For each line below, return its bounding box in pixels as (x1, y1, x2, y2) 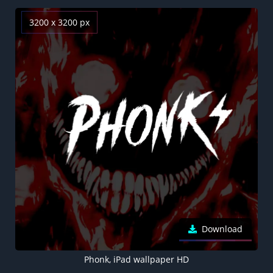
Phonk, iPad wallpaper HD (83, 253, 189, 266)
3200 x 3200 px (29, 16, 90, 29)
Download (202, 223, 243, 235)
